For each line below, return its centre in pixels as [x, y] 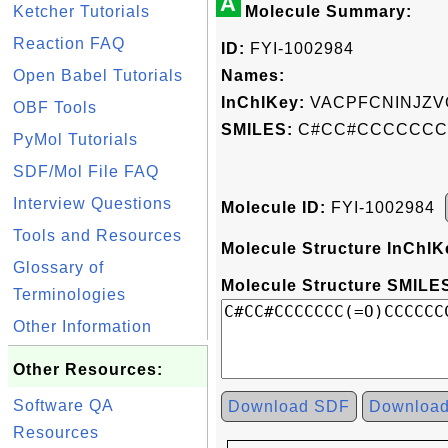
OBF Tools [55, 107]
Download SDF [289, 406]
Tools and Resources [97, 235]
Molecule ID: [273, 207]
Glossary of [58, 267]
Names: [253, 75]
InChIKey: [263, 102]
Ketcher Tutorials [81, 11]
